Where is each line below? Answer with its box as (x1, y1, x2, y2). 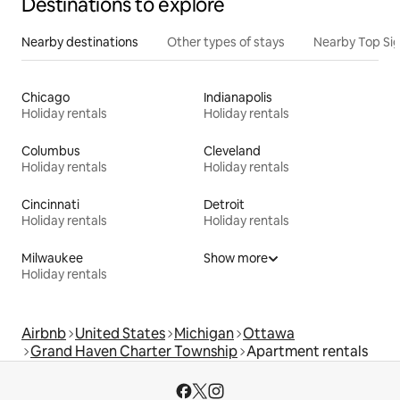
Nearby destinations (21, 33, 138, 50)
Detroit (204, 196, 245, 212)
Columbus (21, 142, 80, 159)
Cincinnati (21, 196, 79, 212)
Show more (204, 249, 268, 266)
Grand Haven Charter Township (30, 341, 237, 361)
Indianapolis (204, 88, 272, 105)
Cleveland (204, 142, 261, 159)
